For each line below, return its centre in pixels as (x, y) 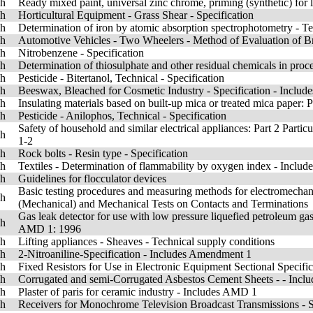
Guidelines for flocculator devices (92, 179)
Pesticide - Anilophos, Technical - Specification (122, 116)
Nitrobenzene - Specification (81, 53)
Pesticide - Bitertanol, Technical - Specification (121, 78)
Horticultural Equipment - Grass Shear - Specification (136, 15)
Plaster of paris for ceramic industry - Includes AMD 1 (138, 292)
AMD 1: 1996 (50, 229)
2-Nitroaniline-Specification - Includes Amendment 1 (135, 254)
